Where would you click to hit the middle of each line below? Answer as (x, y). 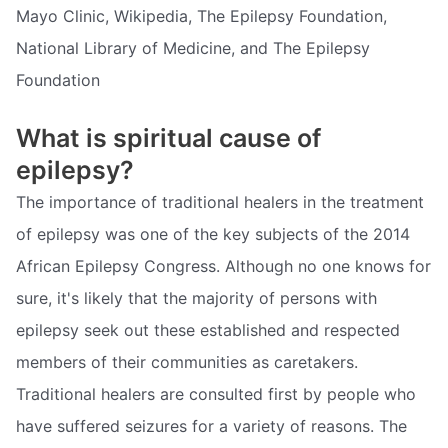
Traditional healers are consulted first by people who (216, 393)
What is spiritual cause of (168, 137)
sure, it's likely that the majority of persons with (196, 297)
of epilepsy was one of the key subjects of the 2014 (213, 233)
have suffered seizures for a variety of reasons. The (211, 425)
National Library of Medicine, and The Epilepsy (193, 48)
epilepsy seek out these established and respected (208, 329)
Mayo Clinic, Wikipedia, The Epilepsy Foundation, (201, 16)
